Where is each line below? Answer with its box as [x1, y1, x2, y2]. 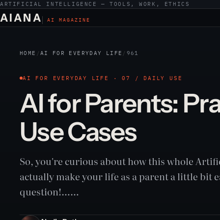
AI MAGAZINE [47, 17, 91, 23]
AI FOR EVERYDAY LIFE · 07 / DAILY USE [23, 74, 183, 82]
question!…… [20, 185, 79, 199]
